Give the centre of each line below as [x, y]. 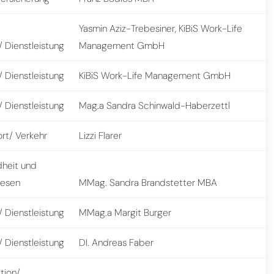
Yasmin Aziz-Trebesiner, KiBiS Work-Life [161, 28]
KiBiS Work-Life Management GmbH [155, 75]
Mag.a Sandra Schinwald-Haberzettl [155, 105]
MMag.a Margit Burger [125, 212]
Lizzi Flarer [101, 135]
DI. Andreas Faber [117, 242]
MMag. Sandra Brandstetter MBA [148, 182]
